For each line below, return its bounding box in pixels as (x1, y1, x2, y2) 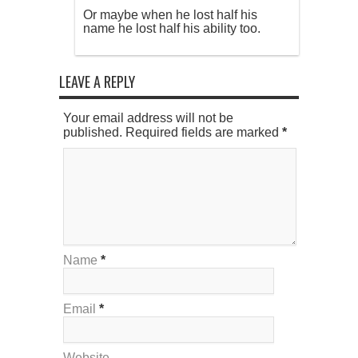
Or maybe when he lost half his (83, 8, 257, 22)
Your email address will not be (63, 111, 233, 125)
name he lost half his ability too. (83, 22, 261, 36)
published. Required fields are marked (63, 125, 282, 140)
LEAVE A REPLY (59, 71, 135, 93)
